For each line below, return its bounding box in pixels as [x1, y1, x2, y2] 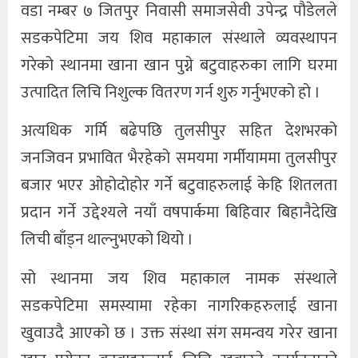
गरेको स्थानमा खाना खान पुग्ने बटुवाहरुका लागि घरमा [21, 51, 337, 79]
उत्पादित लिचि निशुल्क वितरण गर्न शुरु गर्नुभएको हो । [21, 78, 320, 106]
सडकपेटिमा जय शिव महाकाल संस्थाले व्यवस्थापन [21, 24, 337, 52]
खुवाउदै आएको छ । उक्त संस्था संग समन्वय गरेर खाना [21, 319, 337, 347]
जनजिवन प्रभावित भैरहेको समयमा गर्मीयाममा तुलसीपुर [21, 145, 337, 173]
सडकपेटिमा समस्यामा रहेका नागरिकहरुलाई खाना [21, 292, 337, 320]
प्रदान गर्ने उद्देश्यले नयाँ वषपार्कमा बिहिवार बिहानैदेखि [21, 199, 337, 227]
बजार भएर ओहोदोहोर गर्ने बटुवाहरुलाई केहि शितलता [21, 172, 337, 200]
